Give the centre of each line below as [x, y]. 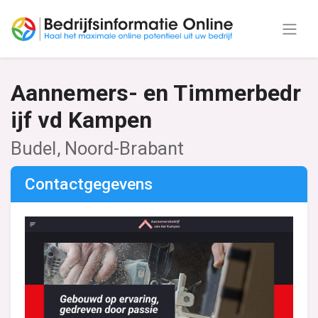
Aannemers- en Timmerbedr [156, 93]
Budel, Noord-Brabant [97, 148]
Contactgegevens [89, 184]
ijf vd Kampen [82, 120]
